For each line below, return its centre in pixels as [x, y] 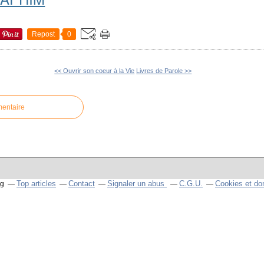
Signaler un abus [137, 184]
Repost [44, 34]
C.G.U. [191, 184]
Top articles [36, 184]
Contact [82, 184]
